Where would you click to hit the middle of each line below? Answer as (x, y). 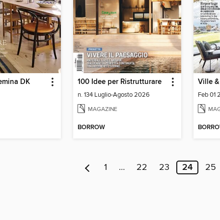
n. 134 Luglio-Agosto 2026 (114, 95)
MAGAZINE (103, 109)
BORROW (91, 127)
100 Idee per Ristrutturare (120, 82)
